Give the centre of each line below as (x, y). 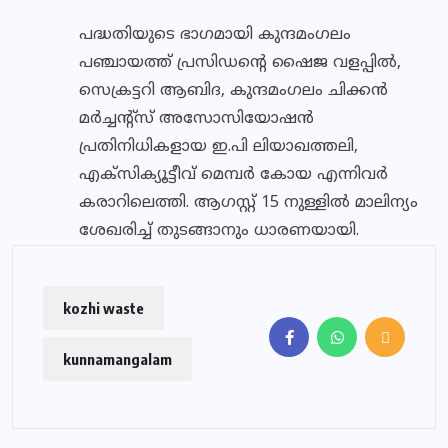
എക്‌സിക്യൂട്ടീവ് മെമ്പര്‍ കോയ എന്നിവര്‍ (233, 175)
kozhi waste (103, 308)
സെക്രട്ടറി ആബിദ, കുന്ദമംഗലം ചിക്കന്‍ (233, 91)
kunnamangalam (117, 359)
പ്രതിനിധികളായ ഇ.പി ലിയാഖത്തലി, (218, 147)
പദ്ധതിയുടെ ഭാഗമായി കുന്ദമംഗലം (215, 35)
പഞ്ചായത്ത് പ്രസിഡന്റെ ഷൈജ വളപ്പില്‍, (240, 63)
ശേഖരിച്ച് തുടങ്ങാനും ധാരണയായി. (219, 231)
